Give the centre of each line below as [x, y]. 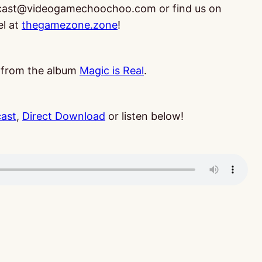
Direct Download [64, 116]
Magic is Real [112, 70]
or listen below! [144, 116]
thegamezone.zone [70, 25]
